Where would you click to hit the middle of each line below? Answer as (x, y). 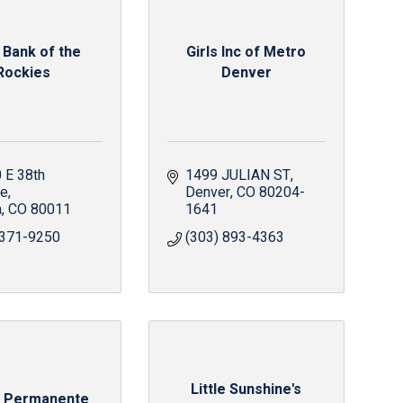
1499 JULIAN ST (237, 175)
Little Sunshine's (246, 389)
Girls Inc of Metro (246, 52)
